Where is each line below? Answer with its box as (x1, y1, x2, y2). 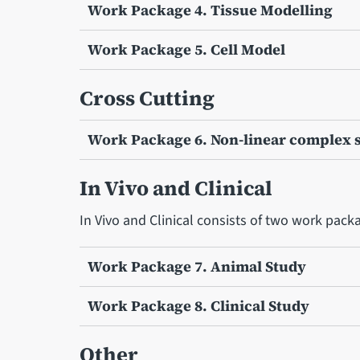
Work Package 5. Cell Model (87, 39, 285, 59)
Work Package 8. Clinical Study (87, 295, 309, 316)
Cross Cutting (79, 84, 215, 112)
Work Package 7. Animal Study (87, 256, 306, 276)
